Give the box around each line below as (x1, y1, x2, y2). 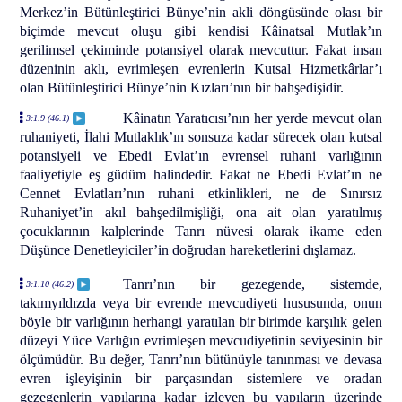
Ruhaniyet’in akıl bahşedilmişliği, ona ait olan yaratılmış (20, 205, 382, 221)
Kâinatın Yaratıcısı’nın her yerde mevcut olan (123, 110, 382, 127)
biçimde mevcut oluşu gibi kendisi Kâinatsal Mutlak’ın (20, 23, 382, 39)
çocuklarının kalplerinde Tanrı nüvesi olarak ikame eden (20, 223, 382, 240)
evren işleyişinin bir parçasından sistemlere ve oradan (20, 370, 382, 386)
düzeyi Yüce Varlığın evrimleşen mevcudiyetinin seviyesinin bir (20, 332, 382, 348)
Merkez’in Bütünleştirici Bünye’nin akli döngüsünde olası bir (20, 4, 382, 21)
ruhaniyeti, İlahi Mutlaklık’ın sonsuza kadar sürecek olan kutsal (20, 129, 382, 145)
